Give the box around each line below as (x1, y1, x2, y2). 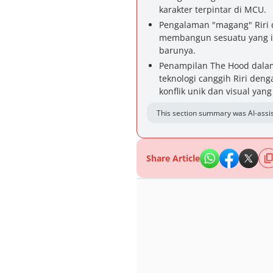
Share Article (146, 152, 200, 164)
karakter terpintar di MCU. (159, 4, 266, 15)
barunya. (159, 44, 196, 56)
